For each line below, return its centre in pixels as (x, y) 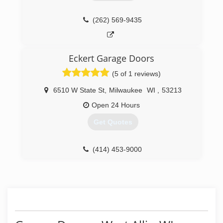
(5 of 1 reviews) (136, 74)
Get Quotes (113, 122)
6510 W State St (79, 90)
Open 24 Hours (116, 105)
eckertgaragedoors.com (116, 165)
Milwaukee (125, 90)
